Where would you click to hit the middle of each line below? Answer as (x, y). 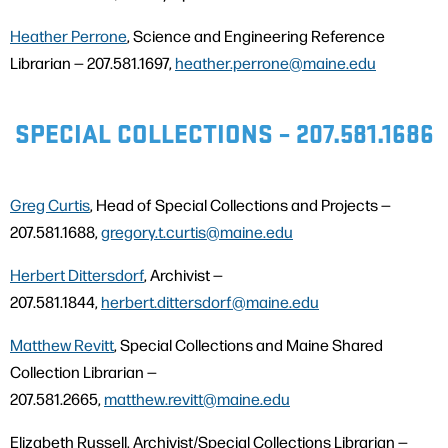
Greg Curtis (50, 205)
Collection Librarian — (83, 372)
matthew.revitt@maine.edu (197, 399)
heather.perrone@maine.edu (275, 63)
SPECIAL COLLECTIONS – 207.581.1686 (224, 132)
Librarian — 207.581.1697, (92, 63)
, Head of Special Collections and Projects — (240, 205)
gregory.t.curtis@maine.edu (197, 232)
